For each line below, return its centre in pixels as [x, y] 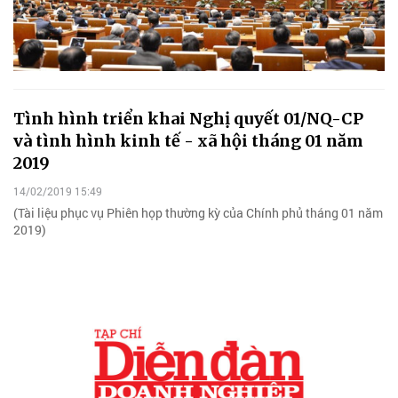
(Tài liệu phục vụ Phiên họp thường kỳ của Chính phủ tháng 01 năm [198, 212]
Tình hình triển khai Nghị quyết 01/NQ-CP [188, 119]
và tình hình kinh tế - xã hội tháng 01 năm [188, 141]
